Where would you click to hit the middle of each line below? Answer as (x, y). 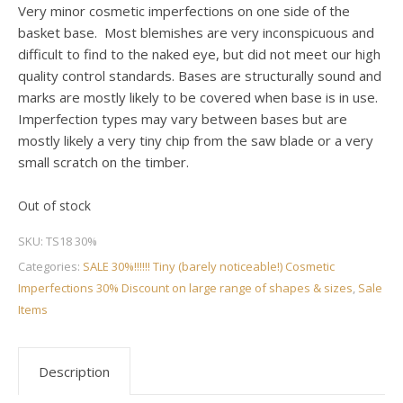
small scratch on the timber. (103, 162)
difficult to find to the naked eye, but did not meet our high (199, 54)
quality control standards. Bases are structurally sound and (200, 76)
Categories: (50, 266)
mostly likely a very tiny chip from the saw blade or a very (196, 140)
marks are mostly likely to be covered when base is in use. (200, 97)
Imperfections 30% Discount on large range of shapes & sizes (185, 288)
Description (74, 372)
